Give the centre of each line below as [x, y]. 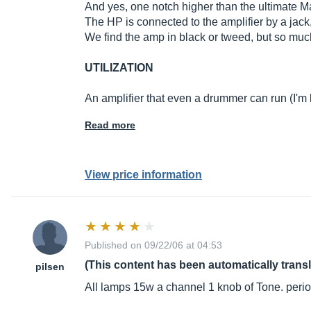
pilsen [50, 267]
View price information [143, 175]
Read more [110, 125]
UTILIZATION [119, 68]
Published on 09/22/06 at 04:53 [153, 245]
